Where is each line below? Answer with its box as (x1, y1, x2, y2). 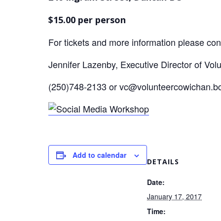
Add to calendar (73, 150, 126, 160)
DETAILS (147, 156, 179, 166)
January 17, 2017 (147, 191, 202, 201)
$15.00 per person (48, 14, 126, 26)
